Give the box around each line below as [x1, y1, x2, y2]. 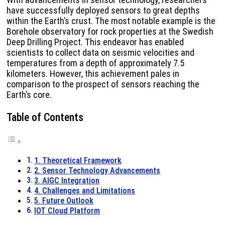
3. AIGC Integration [34, 176, 100, 186]
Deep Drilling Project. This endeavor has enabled [7, 37, 184, 48]
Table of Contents [7, 110, 83, 124]
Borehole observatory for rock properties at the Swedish [7, 26, 213, 37]
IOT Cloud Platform [34, 206, 100, 216]
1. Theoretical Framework [34, 156, 122, 166]
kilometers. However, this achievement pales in [7, 68, 179, 79]
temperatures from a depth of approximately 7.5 [7, 58, 184, 69]
